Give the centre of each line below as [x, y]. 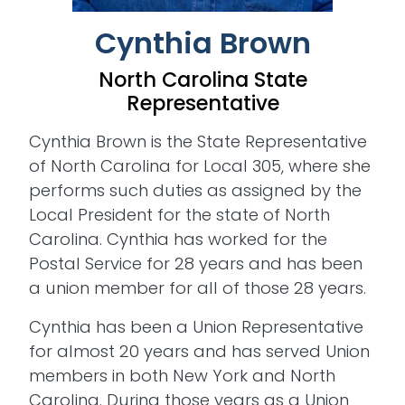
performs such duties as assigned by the [195, 191]
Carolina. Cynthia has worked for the [178, 240]
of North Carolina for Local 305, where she [200, 166]
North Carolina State [202, 80]
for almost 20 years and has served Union [199, 352]
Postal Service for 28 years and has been [196, 264]
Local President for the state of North [179, 215]
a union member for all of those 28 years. [200, 288]
